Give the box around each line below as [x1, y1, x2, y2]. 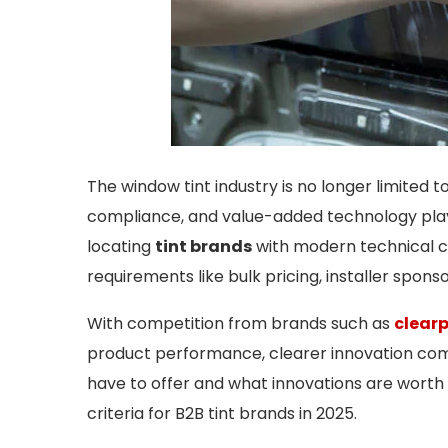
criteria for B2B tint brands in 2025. [87, 402, 357, 426]
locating [87, 235, 155, 259]
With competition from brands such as [87, 312, 394, 336]
